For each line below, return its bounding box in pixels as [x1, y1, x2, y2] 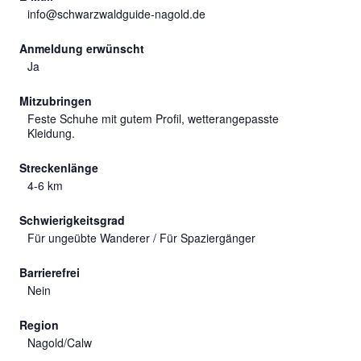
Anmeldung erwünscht [19, 40, 144, 57]
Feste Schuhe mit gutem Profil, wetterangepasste [27, 110, 279, 127]
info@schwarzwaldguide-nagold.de [27, 6, 205, 23]
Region [19, 317, 59, 334]
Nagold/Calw [27, 334, 92, 351]
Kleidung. [27, 125, 75, 142]
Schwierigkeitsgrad [19, 212, 125, 229]
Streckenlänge [19, 160, 98, 176]
